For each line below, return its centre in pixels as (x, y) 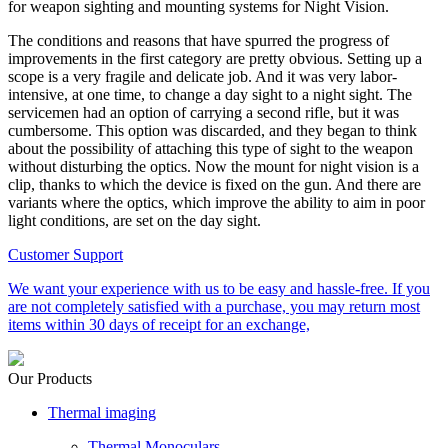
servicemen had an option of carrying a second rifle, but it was (203, 113)
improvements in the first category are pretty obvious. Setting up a (215, 59)
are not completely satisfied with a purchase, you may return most (214, 307)
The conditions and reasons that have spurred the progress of (198, 41)
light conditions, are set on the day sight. (134, 221)
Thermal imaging (102, 413)
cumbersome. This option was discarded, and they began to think (212, 131)
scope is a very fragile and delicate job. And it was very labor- (202, 77)
